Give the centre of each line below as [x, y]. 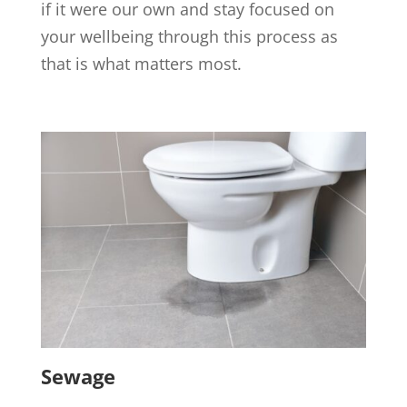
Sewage [78, 377]
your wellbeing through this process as [189, 36]
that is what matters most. [141, 63]
